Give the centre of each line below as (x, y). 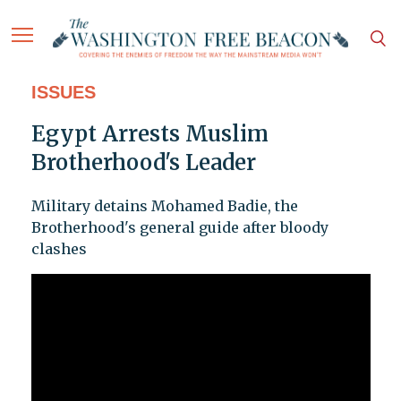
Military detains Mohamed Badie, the (164, 206)
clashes (59, 249)
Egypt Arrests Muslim (149, 134)
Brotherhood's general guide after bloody (179, 228)
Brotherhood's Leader (143, 163)
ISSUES (63, 93)
